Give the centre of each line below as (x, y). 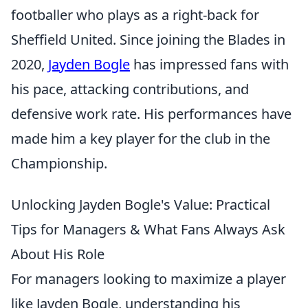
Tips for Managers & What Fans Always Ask (148, 229)
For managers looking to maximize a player (148, 279)
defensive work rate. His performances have (151, 114)
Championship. (59, 163)
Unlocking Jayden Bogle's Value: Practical (141, 205)
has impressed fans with (209, 64)
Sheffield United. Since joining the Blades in (148, 40)
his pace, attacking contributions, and (130, 89)
